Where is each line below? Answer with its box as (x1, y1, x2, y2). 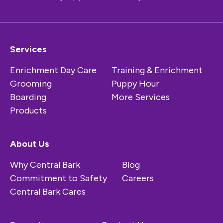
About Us (10, 138, 49, 150)
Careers (122, 173, 154, 184)
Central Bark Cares (10, 186, 86, 198)
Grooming (10, 78, 52, 90)
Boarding (10, 92, 46, 103)
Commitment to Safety (10, 173, 107, 184)
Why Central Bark (10, 159, 80, 171)
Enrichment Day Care (10, 65, 97, 76)
